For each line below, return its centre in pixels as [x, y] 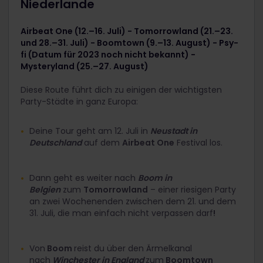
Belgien [45, 190]
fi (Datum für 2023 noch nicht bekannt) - [108, 55]
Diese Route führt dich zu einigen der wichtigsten [121, 90]
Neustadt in [174, 131]
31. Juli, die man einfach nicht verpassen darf [121, 213]
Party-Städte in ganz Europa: [79, 102]
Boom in [155, 178]
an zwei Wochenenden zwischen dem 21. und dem [133, 202]
